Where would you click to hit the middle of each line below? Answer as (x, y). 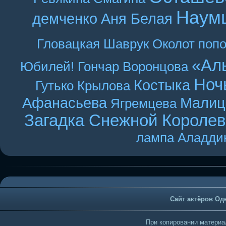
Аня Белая (136, 18)
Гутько (54, 86)
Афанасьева (65, 103)
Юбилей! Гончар (70, 67)
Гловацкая (68, 44)
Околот (173, 44)
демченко (65, 18)
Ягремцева (144, 103)
